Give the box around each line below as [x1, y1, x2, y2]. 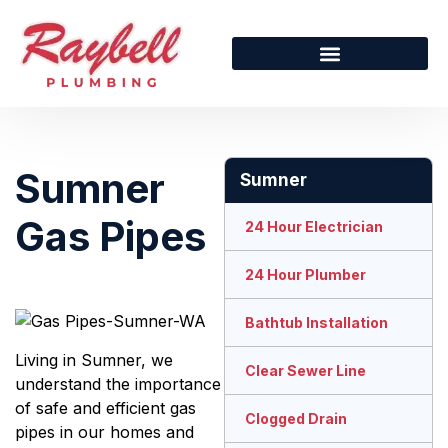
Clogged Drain [245, 410, 347, 428]
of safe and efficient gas [15, 398, 196, 419]
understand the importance [15, 374, 221, 395]
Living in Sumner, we [15, 350, 173, 371]
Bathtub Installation [245, 314, 388, 332]
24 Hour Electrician [245, 218, 383, 236]
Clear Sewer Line [245, 362, 366, 380]
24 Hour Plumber [245, 266, 366, 284]
